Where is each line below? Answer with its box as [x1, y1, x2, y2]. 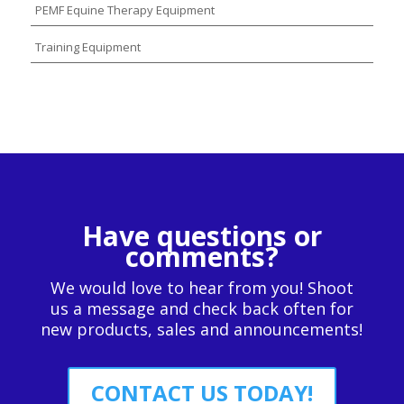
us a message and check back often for [50, 298, 353, 320]
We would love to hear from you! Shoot [50, 277, 353, 299]
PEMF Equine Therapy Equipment [34, 2, 215, 19]
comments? [124, 238, 279, 276]
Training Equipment [34, 38, 141, 55]
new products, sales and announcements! [41, 318, 363, 341]
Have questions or [81, 217, 322, 255]
